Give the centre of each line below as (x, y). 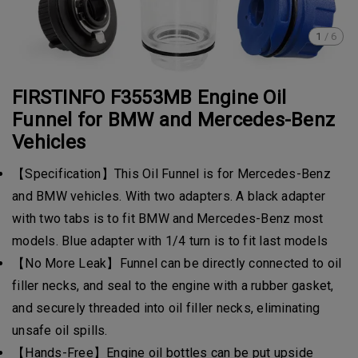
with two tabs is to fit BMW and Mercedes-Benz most (168, 219)
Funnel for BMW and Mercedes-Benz (173, 120)
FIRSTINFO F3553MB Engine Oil (149, 97)
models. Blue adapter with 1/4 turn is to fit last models (170, 241)
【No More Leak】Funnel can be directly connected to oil (177, 263)
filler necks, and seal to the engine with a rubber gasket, (173, 286)
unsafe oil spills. (60, 330)
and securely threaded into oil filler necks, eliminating (166, 308)
